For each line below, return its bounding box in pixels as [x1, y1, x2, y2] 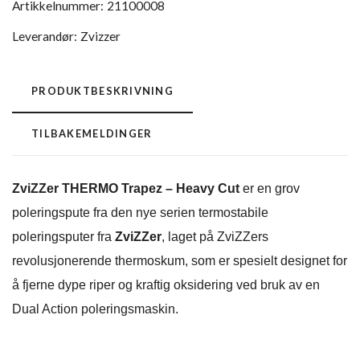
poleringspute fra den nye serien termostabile [12, 206, 268, 220]
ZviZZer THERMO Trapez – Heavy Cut [12, 182, 243, 196]
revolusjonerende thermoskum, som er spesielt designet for [12, 254, 347, 268]
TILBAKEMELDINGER [31, 127, 153, 141]
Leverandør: [12, 29, 77, 44]
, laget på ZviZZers [162, 230, 268, 244]
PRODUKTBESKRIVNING [31, 84, 174, 98]
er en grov [243, 182, 300, 196]
